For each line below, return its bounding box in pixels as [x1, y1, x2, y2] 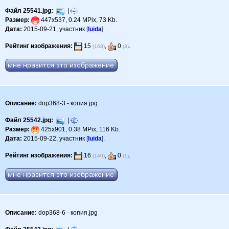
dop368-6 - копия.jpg [37, 209, 98, 217]
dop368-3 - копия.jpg [37, 100, 98, 107]
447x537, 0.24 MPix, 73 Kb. [39, 16, 118, 24]
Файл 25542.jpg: [5, 117, 54, 124]
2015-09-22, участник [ [22, 135, 88, 143]
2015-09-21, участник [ [22, 26, 88, 33]
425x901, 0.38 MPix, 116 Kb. [39, 126, 121, 133]
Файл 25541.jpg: [5, 7, 54, 15]
